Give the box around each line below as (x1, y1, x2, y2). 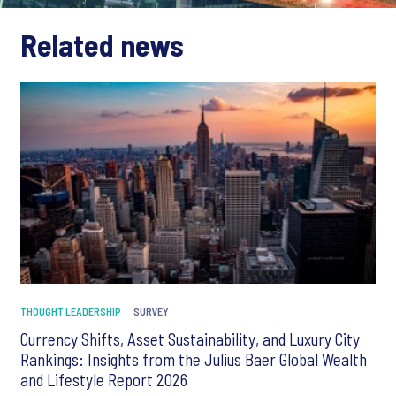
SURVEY (133, 304, 169, 317)
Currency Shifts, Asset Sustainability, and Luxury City (20, 328, 360, 349)
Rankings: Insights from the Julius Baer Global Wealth (20, 348, 367, 369)
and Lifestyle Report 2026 (20, 369, 187, 390)
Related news (20, 27, 184, 64)
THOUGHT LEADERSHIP (20, 304, 121, 317)
